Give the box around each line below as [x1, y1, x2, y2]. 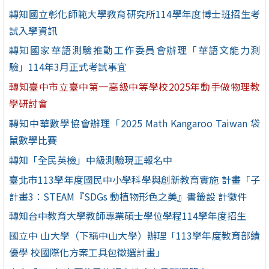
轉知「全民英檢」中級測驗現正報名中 [9, 152, 172, 167]
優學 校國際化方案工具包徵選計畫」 [9, 245, 165, 260]
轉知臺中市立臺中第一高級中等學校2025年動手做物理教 [9, 79, 260, 94]
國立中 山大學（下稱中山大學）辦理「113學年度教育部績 [9, 228, 260, 243]
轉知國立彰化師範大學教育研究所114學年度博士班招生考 [9, 6, 260, 21]
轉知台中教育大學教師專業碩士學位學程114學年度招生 [9, 208, 246, 223]
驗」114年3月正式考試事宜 [9, 59, 127, 74]
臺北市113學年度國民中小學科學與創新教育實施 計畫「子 [9, 172, 260, 187]
